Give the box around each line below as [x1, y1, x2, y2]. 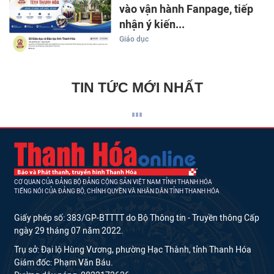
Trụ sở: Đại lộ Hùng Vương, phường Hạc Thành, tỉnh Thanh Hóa [14, 245, 251, 256]
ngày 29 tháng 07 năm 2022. [14, 226, 124, 237]
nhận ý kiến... [119, 17, 185, 31]
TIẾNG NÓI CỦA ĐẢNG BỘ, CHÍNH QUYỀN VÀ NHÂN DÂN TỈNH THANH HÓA [14, 187, 220, 196]
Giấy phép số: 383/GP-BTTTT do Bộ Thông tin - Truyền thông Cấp [14, 213, 259, 224]
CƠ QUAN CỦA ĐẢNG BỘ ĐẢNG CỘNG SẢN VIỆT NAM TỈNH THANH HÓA [14, 178, 212, 187]
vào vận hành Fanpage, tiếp [119, 2, 253, 16]
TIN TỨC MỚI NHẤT [71, 80, 203, 96]
